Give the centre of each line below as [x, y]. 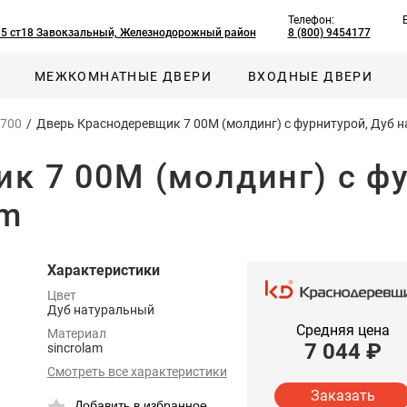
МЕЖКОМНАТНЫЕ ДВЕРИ [123, 76]
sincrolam [75, 348]
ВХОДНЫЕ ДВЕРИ [311, 76]
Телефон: [311, 20]
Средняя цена [342, 330]
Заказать [342, 396]
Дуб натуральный [101, 310]
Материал [77, 333]
